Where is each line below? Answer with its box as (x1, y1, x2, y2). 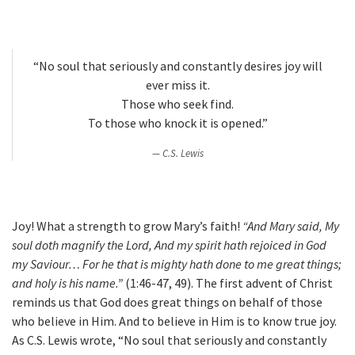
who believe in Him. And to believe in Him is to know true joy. (12, 313, 337, 330)
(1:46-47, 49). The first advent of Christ (123, 275, 333, 292)
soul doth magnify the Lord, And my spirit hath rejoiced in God (12, 237, 326, 254)
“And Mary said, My (242, 218, 339, 235)
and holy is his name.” (12, 275, 123, 292)
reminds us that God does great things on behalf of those (12, 294, 323, 311)
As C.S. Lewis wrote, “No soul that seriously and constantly (12, 332, 326, 349)
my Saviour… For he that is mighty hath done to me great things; (12, 256, 342, 273)
